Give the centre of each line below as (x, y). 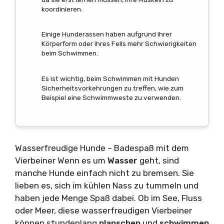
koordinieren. (62, 9)
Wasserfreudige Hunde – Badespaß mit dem (102, 148)
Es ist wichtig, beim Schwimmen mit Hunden (110, 78)
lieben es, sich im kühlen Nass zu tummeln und (107, 186)
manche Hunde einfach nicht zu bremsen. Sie (104, 173)
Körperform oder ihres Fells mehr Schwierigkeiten (119, 44)
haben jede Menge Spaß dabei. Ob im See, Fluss (108, 198)
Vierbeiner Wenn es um (61, 161)
